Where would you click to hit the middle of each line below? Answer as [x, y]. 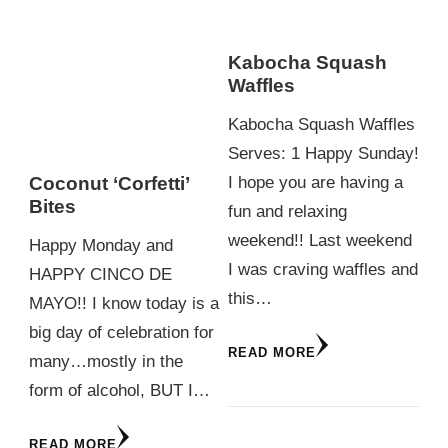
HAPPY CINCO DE [100, 274]
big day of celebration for [121, 332]
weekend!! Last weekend [319, 240]
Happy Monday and [101, 245]
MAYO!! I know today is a [124, 303]
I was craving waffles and [322, 269]
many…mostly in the [106, 361]
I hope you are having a [315, 182]
